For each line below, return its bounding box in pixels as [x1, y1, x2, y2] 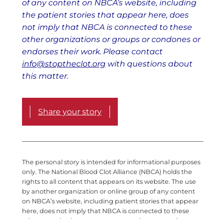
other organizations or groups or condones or [22, 35, 200, 44]
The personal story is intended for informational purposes [22, 158, 200, 166]
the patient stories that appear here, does [22, 10, 189, 20]
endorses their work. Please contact [22, 47, 163, 57]
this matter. [22, 71, 68, 81]
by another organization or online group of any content [22, 188, 195, 196]
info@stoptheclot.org [22, 59, 106, 69]
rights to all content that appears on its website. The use [22, 178, 196, 186]
